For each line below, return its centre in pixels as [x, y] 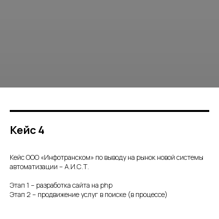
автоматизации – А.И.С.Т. [49, 167]
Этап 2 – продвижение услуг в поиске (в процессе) [89, 195]
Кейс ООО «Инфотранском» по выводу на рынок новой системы [107, 157]
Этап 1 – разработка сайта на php [61, 185]
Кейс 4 [27, 130]
